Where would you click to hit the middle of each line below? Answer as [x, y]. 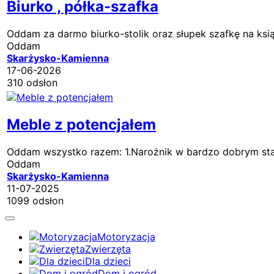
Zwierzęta [108, 249]
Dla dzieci [108, 261]
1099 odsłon [35, 200]
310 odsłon [32, 82]
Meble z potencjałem [81, 124]
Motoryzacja [126, 236]
